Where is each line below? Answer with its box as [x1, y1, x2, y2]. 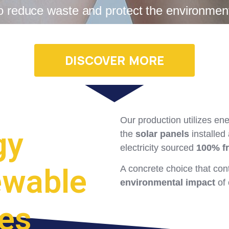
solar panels [135, 129, 189, 139]
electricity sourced [120, 143, 196, 153]
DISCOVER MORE [65, 52, 164, 68]
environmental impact [120, 177, 215, 188]
